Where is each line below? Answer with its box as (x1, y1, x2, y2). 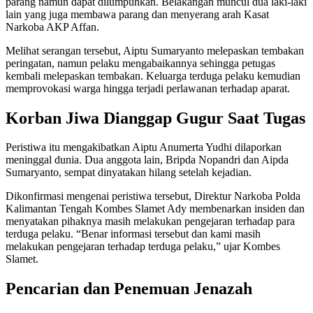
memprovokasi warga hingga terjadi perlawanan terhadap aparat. (6, 82, 290, 94)
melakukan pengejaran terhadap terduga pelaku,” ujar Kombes (6, 240, 280, 253)
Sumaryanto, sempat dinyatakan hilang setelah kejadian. (6, 166, 252, 179)
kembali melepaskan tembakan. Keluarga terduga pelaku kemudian (6, 69, 300, 82)
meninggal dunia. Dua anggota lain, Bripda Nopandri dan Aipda (6, 154, 289, 166)
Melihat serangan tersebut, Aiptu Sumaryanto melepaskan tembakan (6, 44, 304, 57)
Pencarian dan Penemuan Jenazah (6, 279, 252, 298)
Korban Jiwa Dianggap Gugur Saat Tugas (6, 108, 305, 127)
